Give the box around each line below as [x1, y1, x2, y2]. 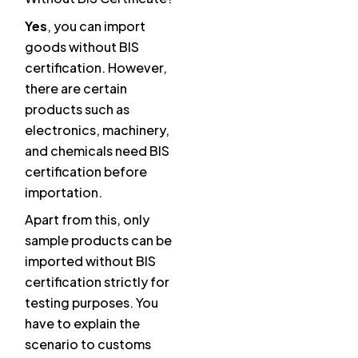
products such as [25, 101, 129, 118]
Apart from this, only [25, 211, 149, 229]
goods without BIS [25, 38, 139, 56]
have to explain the [25, 315, 140, 332]
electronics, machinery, [25, 121, 169, 139]
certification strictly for [25, 273, 169, 291]
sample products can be [25, 232, 172, 249]
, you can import [47, 18, 145, 35]
